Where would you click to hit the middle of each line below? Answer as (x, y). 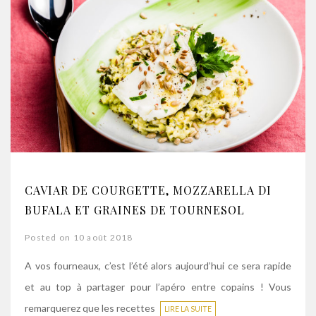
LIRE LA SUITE (188, 309)
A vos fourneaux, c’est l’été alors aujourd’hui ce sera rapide (158, 266)
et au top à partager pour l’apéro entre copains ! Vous (158, 287)
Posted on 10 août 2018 (79, 237)
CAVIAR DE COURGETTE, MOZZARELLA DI (148, 190)
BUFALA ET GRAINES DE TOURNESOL (135, 210)
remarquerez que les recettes (91, 308)
